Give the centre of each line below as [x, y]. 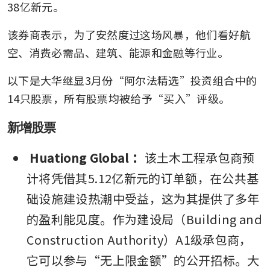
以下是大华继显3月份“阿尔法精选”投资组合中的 [132, 80]
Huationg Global [79, 157]
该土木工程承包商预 [199, 157]
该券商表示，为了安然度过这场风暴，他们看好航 [129, 34]
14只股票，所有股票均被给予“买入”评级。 [119, 98]
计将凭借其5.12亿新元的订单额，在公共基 [143, 178]
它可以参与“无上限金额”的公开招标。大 [143, 260]
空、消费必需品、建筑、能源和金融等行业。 [118, 52]
